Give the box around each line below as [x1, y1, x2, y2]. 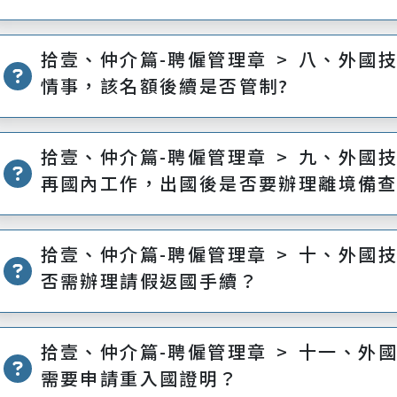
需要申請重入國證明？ [40, 365, 239, 391]
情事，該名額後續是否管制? [40, 73, 290, 98]
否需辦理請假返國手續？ [40, 268, 259, 293]
